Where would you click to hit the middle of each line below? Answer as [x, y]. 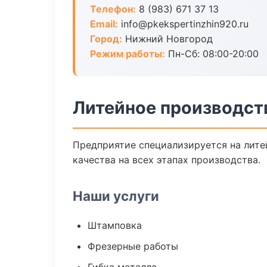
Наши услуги [116, 196]
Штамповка [115, 225]
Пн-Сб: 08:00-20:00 [212, 54]
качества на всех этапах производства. [167, 160]
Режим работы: [128, 54]
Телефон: [113, 9]
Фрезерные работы [133, 246]
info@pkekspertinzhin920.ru [183, 24]
